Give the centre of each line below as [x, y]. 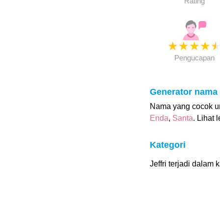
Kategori [167, 145]
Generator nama [183, 92]
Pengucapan [194, 58]
